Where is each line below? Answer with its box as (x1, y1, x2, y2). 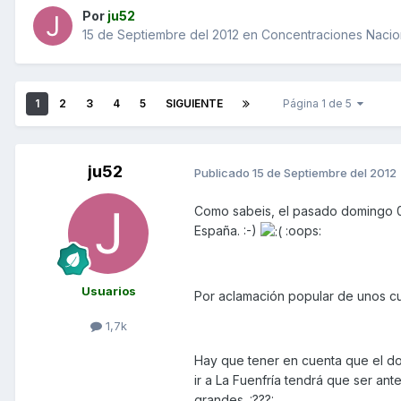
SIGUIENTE (166, 97, 223, 111)
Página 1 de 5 (283, 97, 357, 111)
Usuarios (81, 284, 136, 299)
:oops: (282, 223, 321, 239)
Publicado (194, 165, 252, 180)
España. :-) (194, 223, 260, 239)
